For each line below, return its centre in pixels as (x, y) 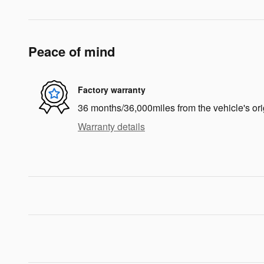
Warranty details (111, 127)
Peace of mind (72, 52)
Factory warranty (112, 89)
